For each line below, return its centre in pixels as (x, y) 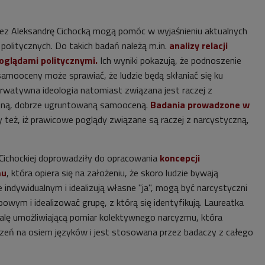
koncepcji (180, 158)
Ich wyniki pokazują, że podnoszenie (169, 61)
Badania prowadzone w (200, 105)
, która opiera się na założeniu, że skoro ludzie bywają (112, 173)
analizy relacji (197, 46)
